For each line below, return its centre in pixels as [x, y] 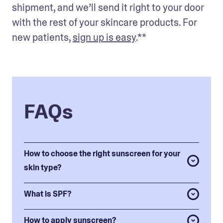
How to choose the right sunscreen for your [102, 153]
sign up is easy [104, 37]
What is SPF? [48, 194]
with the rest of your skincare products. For [105, 22]
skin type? [43, 167]
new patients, [42, 37]
